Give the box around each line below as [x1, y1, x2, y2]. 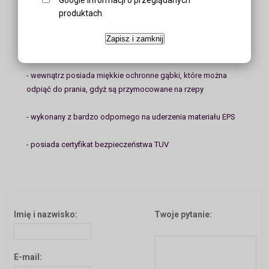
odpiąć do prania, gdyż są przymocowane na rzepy [26, 85, 204, 94]
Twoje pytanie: [154, 210, 213, 220]
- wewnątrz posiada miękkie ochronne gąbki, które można [26, 71, 228, 80]
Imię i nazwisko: [14, 210, 78, 220]
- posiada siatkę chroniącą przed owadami [26, 43, 175, 53]
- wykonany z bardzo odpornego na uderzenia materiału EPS [26, 112, 236, 122]
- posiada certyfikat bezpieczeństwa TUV [26, 140, 169, 150]
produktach [59, 8, 102, 18]
